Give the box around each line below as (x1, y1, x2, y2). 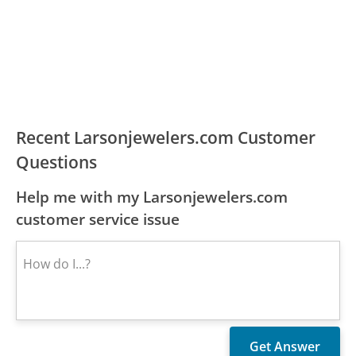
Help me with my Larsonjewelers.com (16, 186, 288, 208)
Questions (16, 151, 98, 174)
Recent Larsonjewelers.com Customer (16, 126, 316, 149)
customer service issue (16, 208, 180, 230)
